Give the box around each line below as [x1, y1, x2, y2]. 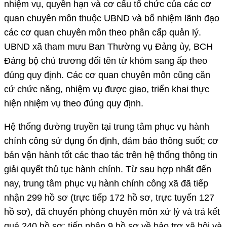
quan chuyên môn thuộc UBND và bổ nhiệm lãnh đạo [4, 13, 219, 23]
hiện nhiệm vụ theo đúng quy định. [4, 98, 146, 108]
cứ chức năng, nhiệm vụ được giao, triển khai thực [4, 84, 209, 94]
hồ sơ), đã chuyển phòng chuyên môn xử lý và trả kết [4, 206, 220, 217]
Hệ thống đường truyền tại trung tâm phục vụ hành [4, 121, 209, 132]
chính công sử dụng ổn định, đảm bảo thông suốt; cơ [4, 135, 218, 146]
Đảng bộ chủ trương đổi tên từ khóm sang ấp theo [4, 55, 207, 66]
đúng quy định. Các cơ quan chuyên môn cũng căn [4, 69, 210, 80]
